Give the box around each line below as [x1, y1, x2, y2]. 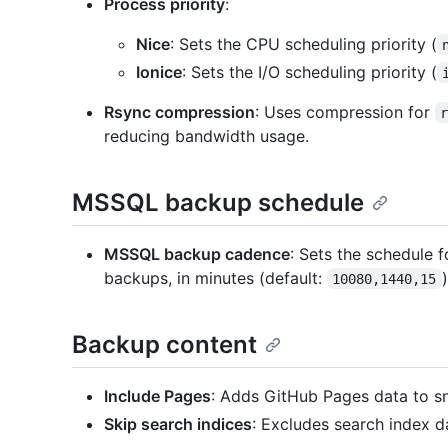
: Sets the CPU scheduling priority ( [170, 33, 437, 54]
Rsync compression [104, 101, 255, 122]
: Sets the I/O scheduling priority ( [182, 61, 437, 82]
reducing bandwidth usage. [104, 125, 309, 146]
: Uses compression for [255, 101, 435, 122]
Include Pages [104, 385, 211, 406]
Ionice [136, 61, 182, 82]
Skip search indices [104, 413, 252, 434]
